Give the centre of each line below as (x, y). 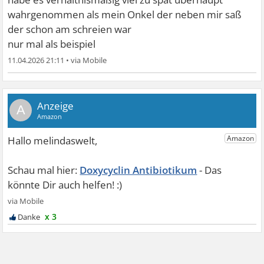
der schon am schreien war (70, 29)
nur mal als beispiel (52, 44)
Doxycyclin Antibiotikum (138, 170)
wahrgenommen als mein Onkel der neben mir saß (125, 14)
